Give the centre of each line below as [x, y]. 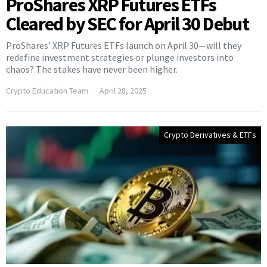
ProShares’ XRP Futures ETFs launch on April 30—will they [124, 46]
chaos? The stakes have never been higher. [92, 69]
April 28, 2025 [123, 91]
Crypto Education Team [47, 91]
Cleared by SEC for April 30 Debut [128, 24]
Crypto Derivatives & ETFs [210, 135]
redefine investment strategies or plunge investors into [120, 58]
